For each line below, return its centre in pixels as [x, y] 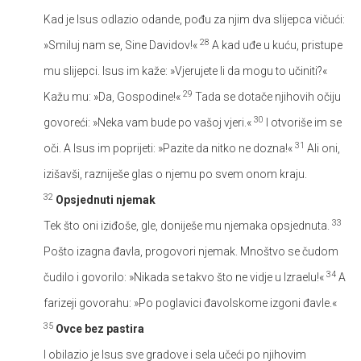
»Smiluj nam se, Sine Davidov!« [122, 45]
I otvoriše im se [303, 122]
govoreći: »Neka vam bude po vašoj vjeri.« [149, 122]
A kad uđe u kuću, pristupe [276, 45]
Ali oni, [322, 148]
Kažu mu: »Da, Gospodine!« [113, 96]
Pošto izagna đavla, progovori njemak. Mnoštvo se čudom [191, 251]
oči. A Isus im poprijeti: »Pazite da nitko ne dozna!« [169, 148]
